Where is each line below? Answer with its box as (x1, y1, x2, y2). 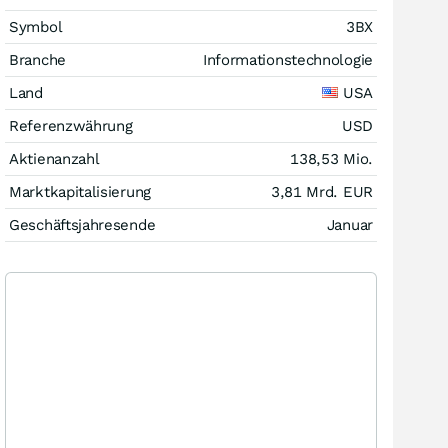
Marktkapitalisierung (9, 183, 151, 201)
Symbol (9, 18, 63, 36)
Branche (9, 51, 66, 69)
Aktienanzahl (9, 150, 100, 168)
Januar (326, 216, 373, 234)
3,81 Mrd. (270, 183, 343, 201)
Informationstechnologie (202, 51, 373, 69)
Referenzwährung (9, 117, 133, 135)
